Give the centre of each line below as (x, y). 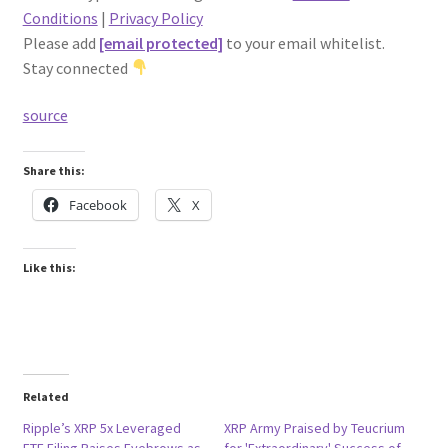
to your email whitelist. (303, 42)
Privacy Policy (155, 17)
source (45, 115)
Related (45, 396)
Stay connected (76, 67)
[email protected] (160, 42)
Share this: (53, 170)
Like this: (49, 267)
